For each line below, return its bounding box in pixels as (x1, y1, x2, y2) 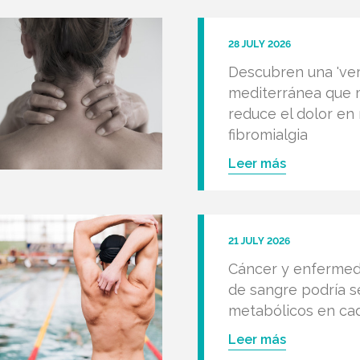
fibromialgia (228, 126, 309, 143)
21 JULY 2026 (228, 235, 291, 247)
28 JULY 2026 (228, 39, 292, 50)
